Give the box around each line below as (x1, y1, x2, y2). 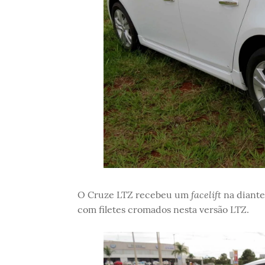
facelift (190, 188, 221, 201)
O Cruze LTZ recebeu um (77, 189, 191, 201)
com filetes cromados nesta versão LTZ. (77, 203, 249, 216)
